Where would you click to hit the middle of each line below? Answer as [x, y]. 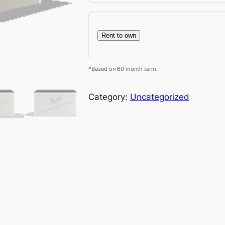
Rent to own [119, 35]
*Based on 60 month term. [123, 69]
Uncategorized [160, 97]
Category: [109, 97]
